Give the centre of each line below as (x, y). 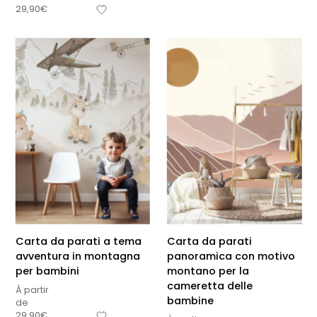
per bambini (47, 271)
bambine (190, 300)
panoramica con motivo (231, 256)
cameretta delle (210, 286)
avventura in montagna (77, 256)
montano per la (208, 271)
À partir (32, 289)
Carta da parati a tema (78, 241)
